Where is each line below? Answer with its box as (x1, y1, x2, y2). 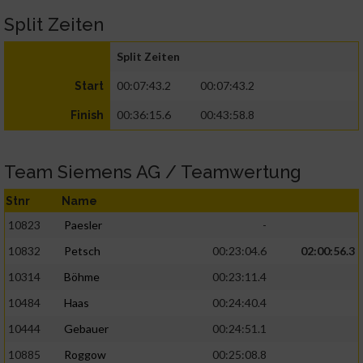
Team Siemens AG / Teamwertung (4, 161, 301, 183)
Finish (70, 109, 104, 122)
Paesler (64, 218, 102, 233)
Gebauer (64, 322, 109, 336)
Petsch (64, 244, 100, 258)
